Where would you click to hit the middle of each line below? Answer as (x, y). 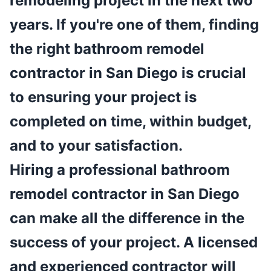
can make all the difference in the (127, 218)
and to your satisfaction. (96, 146)
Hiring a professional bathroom (120, 170)
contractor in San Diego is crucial (128, 73)
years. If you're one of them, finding (134, 25)
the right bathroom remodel (107, 49)
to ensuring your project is (103, 97)
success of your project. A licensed (134, 243)
